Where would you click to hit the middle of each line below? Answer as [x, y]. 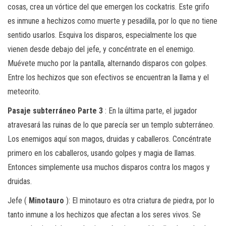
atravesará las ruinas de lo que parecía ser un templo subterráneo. [111, 125]
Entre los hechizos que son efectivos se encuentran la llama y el [108, 77]
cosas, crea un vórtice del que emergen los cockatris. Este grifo [108, 7]
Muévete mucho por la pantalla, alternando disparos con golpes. [107, 63]
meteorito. [24, 91]
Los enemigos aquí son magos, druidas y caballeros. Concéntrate [109, 139]
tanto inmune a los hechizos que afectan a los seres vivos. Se [104, 214]
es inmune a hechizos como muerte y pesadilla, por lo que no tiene [112, 21]
